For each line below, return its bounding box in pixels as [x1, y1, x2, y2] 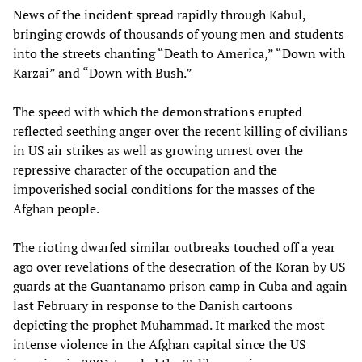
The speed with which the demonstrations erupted [13, 102, 302, 120]
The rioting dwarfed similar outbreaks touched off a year [13, 238, 335, 256]
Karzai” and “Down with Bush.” [13, 63, 192, 82]
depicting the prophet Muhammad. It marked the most [13, 315, 325, 334]
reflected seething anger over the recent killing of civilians [13, 121, 347, 140]
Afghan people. [13, 199, 99, 217]
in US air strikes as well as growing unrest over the [13, 141, 303, 159]
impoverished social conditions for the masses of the [13, 179, 315, 198]
